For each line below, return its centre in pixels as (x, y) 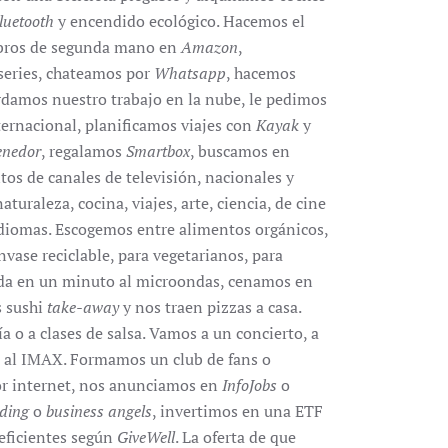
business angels (99, 411)
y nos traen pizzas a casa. (210, 307)
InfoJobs (249, 385)
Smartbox (158, 151)
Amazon (209, 47)
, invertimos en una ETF (237, 411)
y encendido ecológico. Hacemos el (179, 21)
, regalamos (83, 151)
